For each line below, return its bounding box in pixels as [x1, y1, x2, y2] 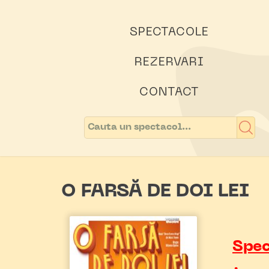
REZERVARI [134, 57, 204, 68]
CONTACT [139, 87, 199, 98]
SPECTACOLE [130, 27, 209, 38]
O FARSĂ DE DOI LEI [61, 183, 249, 201]
